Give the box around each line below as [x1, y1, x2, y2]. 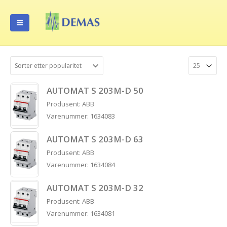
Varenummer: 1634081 [47, 208, 116, 218]
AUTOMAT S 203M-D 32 [47, 182, 144, 194]
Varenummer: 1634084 [47, 160, 116, 169]
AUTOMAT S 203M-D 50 [47, 85, 144, 96]
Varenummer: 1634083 [47, 111, 116, 121]
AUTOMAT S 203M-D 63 [47, 133, 144, 145]
